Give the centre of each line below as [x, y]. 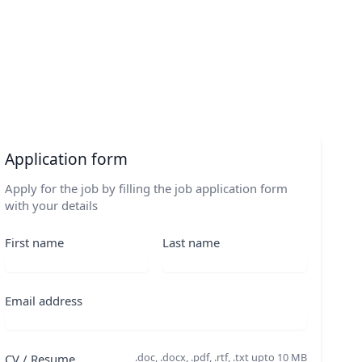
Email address [43, 301]
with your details [51, 205]
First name [34, 243]
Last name [192, 243]
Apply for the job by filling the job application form [146, 188]
